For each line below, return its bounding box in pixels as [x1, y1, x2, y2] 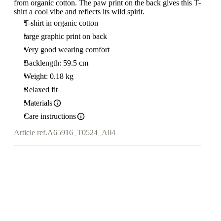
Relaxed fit [24, 85, 58, 94]
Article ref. [14, 128, 47, 137]
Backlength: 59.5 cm [24, 59, 88, 67]
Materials [24, 99, 52, 107]
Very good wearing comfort [24, 45, 110, 54]
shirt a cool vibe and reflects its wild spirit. [14, 7, 145, 16]
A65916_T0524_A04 [47, 128, 115, 137]
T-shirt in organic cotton [24, 19, 98, 27]
